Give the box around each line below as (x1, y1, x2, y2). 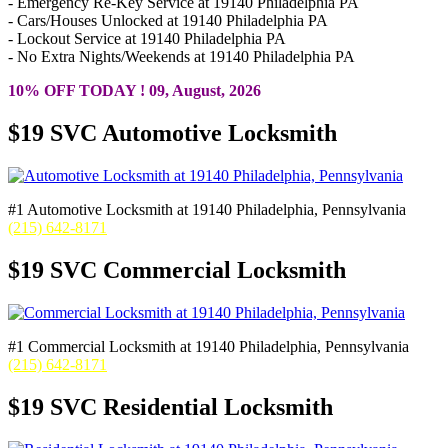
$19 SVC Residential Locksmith (8, 393, 333, 420)
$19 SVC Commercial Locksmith (8, 257, 346, 284)
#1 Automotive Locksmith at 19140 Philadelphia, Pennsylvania (8, 201, 406, 219)
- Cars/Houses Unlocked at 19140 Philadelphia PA (8, 12, 328, 30)
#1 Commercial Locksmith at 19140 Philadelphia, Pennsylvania (8, 338, 409, 356)
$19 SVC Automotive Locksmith (8, 120, 337, 147)
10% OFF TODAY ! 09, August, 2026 (8, 82, 261, 100)
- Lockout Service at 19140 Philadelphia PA (8, 30, 286, 48)
